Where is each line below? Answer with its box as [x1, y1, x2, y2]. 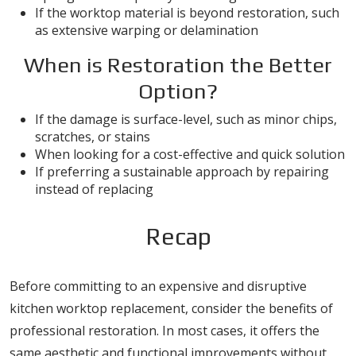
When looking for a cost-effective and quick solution [35, 145, 345, 163]
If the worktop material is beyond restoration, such [35, 4, 339, 21]
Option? [138, 79, 218, 103]
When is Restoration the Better [24, 52, 332, 77]
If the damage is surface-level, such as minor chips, [35, 110, 337, 128]
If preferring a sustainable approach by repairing [35, 163, 329, 180]
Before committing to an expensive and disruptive [10, 277, 307, 295]
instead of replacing [35, 180, 153, 198]
